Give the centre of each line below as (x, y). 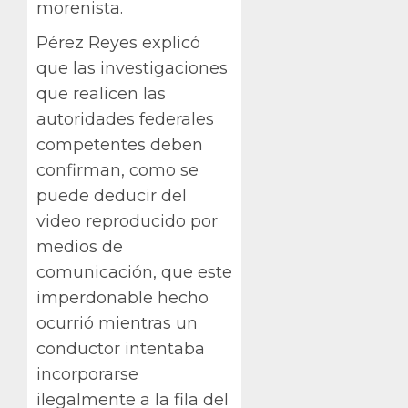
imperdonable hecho (122, 297)
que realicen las (101, 93)
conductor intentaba (121, 348)
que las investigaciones (132, 68)
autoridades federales (125, 119)
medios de (80, 246)
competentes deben (120, 144)
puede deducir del (112, 195)
